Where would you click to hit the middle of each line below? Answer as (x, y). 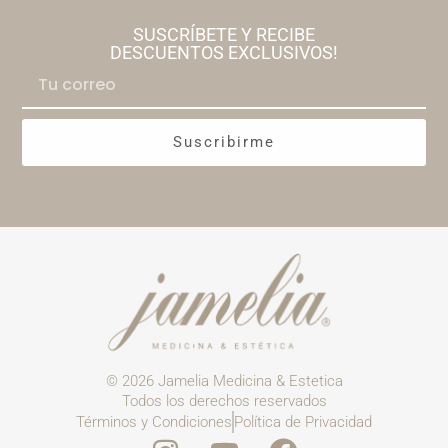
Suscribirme (224, 142)
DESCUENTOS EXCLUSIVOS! (224, 53)
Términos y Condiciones (154, 421)
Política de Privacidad (303, 421)
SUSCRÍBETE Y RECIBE (224, 35)
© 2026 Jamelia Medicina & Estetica (224, 380)
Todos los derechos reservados (224, 400)
